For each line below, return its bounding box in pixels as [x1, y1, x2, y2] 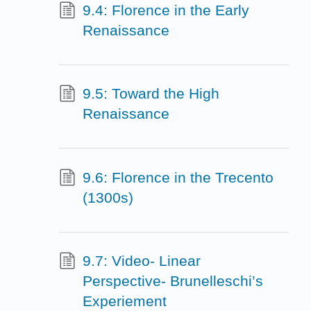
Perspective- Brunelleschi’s [82, 273, 263, 289]
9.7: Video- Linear [82, 253, 201, 269]
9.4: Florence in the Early [82, 1, 249, 18]
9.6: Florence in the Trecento [82, 169, 274, 185]
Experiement [82, 293, 167, 310]
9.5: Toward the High [82, 85, 219, 102]
